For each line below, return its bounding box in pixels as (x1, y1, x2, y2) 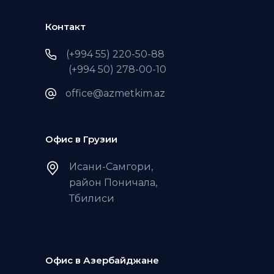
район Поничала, (69, 176, 157, 188)
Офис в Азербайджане (45, 254, 159, 266)
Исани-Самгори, (69, 160, 153, 172)
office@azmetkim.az (65, 87, 165, 99)
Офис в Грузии (45, 133, 117, 145)
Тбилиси (69, 192, 114, 204)
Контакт (45, 20, 86, 32)
